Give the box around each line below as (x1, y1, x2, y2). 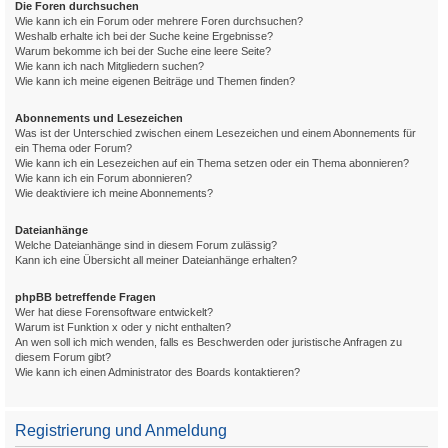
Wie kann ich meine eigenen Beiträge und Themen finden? (15, 75, 295, 87)
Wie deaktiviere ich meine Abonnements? (15, 187, 213, 199)
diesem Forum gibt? (15, 351, 111, 363)
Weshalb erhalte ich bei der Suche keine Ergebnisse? (15, 30, 273, 42)
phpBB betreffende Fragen (15, 291, 156, 303)
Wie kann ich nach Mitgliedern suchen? (15, 60, 204, 72)
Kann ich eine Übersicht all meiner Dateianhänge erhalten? (15, 254, 297, 266)
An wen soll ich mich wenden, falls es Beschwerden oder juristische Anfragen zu (15, 336, 402, 348)
